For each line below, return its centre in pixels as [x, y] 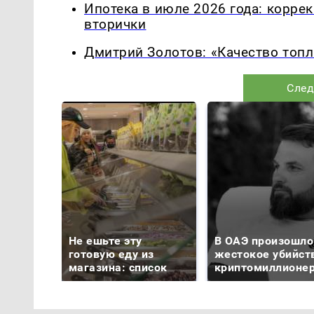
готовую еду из [111, 254]
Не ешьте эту [105, 241]
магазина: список [118, 268]
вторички [115, 24]
